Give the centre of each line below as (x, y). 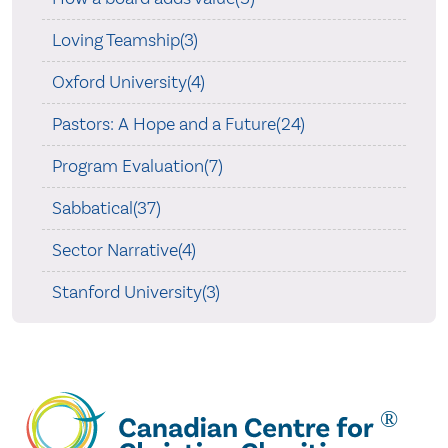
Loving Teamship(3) (124, 40)
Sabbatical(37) (106, 208)
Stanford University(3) (135, 292)
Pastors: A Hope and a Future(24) (178, 124)
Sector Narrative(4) (123, 250)
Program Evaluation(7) (137, 166)
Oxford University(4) (128, 82)
